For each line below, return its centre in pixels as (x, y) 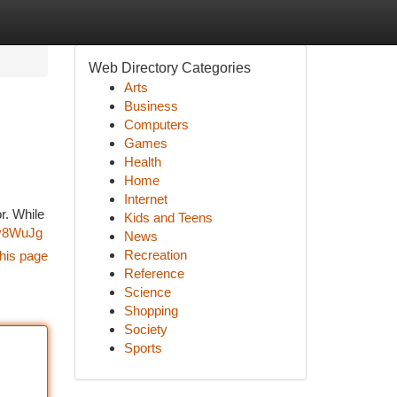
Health (142, 162)
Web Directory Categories (169, 68)
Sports (143, 348)
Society (145, 329)
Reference (154, 273)
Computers (156, 125)
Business (151, 106)
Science (147, 292)
